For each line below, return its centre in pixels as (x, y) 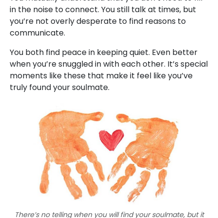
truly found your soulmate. (60, 88)
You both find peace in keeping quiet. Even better (104, 53)
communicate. (37, 33)
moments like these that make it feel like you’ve (101, 76)
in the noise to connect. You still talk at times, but (103, 10)
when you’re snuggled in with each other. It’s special (109, 64)
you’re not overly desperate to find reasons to (98, 21)
